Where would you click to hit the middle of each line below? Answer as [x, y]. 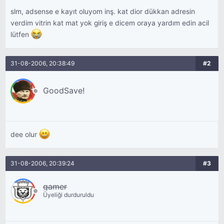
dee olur [25, 134]
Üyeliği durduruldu [69, 195]
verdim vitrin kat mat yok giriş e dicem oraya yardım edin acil [110, 23]
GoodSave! [64, 90]
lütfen [21, 34]
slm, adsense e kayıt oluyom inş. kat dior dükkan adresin [103, 11]
